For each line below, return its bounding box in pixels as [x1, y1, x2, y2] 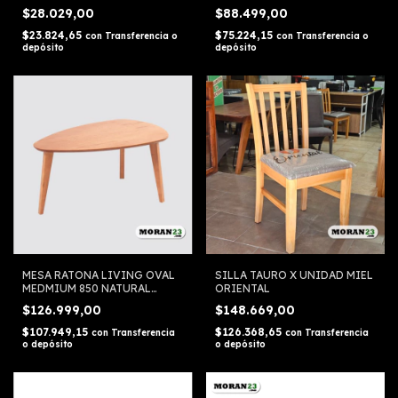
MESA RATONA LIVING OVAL [22, 268, 175, 283]
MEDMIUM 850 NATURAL [22, 282, 151, 296]
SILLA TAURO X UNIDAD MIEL [214, 268, 373, 283]
